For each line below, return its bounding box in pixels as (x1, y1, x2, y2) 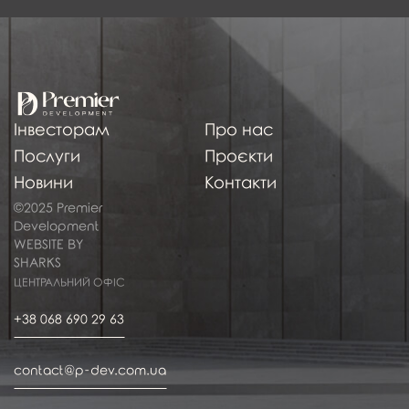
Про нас (204, 121, 273, 140)
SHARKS (14, 256, 61, 270)
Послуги (14, 147, 80, 166)
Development (14, 219, 100, 234)
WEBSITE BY (14, 237, 82, 252)
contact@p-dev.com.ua (14, 364, 166, 379)
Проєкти (204, 147, 273, 166)
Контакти (204, 173, 277, 193)
